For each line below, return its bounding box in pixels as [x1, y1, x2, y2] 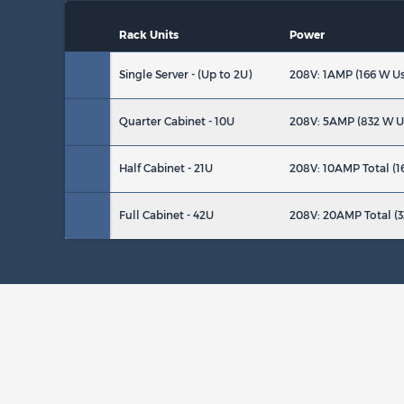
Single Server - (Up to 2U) [119, 68, 252, 81]
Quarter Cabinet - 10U [119, 115, 234, 128]
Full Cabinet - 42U [119, 208, 214, 222]
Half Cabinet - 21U [119, 161, 213, 175]
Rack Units [119, 28, 179, 41]
